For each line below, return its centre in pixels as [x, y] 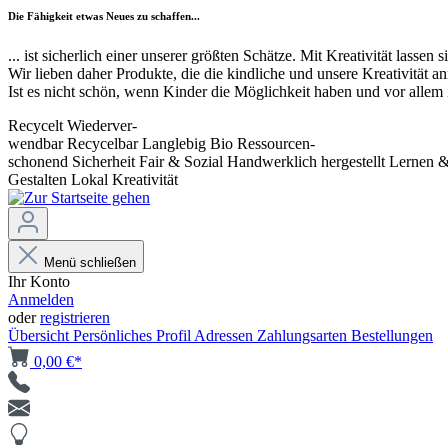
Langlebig [174, 144]
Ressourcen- [276, 144]
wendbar [35, 144]
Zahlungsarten [304, 336]
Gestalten [37, 180]
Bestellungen [392, 336]
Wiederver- [102, 126]
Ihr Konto [39, 282]
